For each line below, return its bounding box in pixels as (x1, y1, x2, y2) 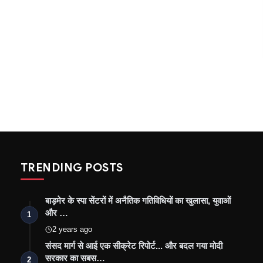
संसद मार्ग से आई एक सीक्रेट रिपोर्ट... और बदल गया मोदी (45, 241, 222, 251)
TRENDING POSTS (20, 160, 123, 174)
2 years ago (52, 225, 92, 234)
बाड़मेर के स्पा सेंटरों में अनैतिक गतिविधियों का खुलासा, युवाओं (45, 195, 231, 205)
